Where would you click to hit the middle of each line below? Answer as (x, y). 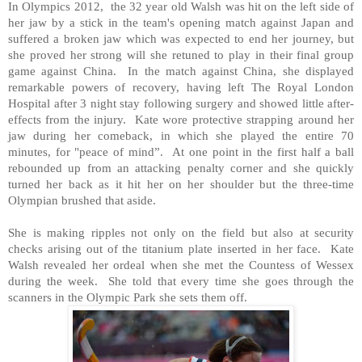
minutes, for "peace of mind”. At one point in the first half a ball (181, 151)
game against (46, 70)
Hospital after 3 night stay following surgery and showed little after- (181, 103)
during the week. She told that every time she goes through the (181, 280)
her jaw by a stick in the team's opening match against (155, 22)
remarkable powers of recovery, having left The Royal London (181, 86)
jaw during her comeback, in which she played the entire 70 (181, 135)
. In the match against (178, 70)
